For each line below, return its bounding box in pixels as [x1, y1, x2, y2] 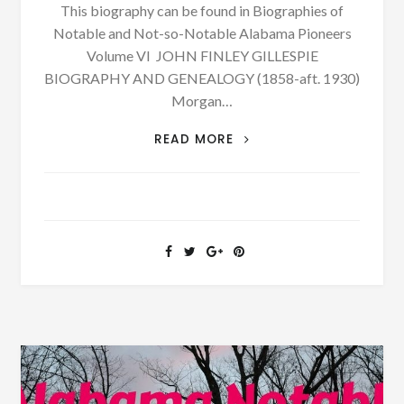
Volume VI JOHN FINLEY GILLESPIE [86, 46, 318, 64]
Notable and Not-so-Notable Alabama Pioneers [52, 23, 352, 41]
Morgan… [171, 91, 233, 109]
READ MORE [153, 130, 238, 148]
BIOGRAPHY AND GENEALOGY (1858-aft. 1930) [44, 69, 360, 87]
